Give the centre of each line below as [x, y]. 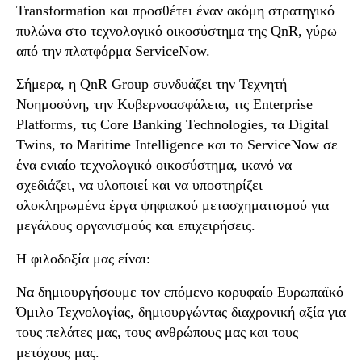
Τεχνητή [263, 84]
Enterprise [283, 104]
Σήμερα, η [48, 84]
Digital [309, 124]
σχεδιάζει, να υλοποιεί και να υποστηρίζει [139, 185]
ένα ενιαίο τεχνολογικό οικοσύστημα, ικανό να [154, 165]
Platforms [44, 124]
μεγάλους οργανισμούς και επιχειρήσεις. [136, 225]
